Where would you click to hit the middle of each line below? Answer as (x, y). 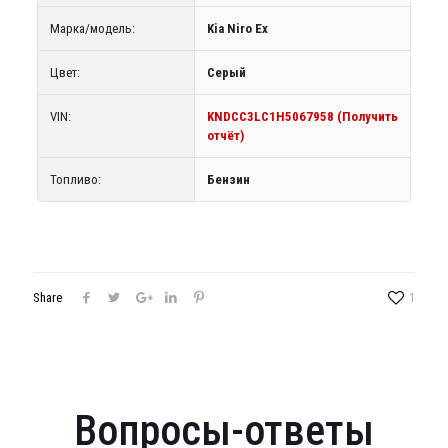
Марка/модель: (92, 28)
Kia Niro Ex (237, 28)
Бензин (228, 179)
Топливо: (75, 179)
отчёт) (225, 135)
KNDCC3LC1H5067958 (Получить (302, 116)
